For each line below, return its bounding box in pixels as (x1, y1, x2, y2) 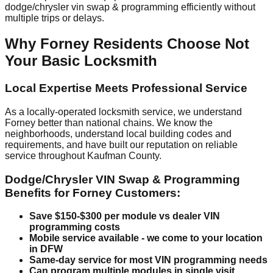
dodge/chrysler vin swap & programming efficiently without (5, 1, 255, 12)
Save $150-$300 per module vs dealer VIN (29, 211, 220, 222)
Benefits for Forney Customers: (5, 186, 180, 199)
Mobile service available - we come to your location (29, 233, 263, 244)
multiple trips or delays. (5, 12, 104, 23)
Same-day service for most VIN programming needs (29, 255, 268, 266)
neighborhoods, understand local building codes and (5, 129, 232, 140)
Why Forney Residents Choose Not (5, 35, 249, 52)
